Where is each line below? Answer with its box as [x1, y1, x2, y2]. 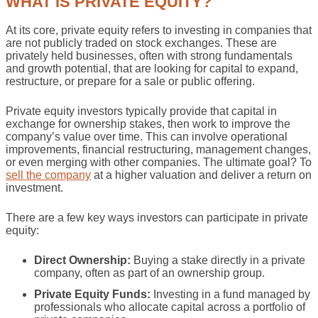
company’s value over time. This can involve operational [6, 130, 287, 143]
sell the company [6, 168, 91, 181]
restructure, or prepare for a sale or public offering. [6, 75, 255, 87]
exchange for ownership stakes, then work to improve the [6, 117, 290, 130]
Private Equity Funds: [34, 288, 150, 301]
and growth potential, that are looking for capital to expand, [6, 62, 298, 75]
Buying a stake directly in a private [131, 253, 305, 266]
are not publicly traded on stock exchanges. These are [6, 36, 277, 49]
